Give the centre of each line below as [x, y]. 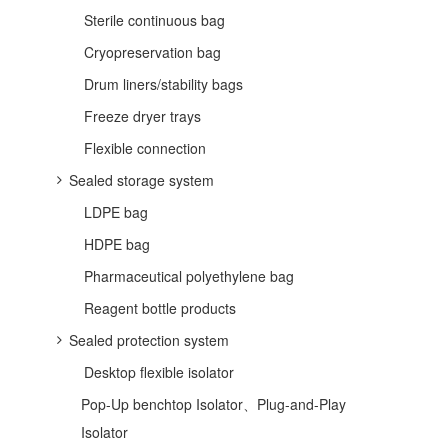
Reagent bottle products [160, 308]
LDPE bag [116, 212]
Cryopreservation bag [152, 52]
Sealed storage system [141, 180]
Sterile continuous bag [154, 20]
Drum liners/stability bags [163, 84]
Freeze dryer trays [142, 116]
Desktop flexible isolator [159, 372]
